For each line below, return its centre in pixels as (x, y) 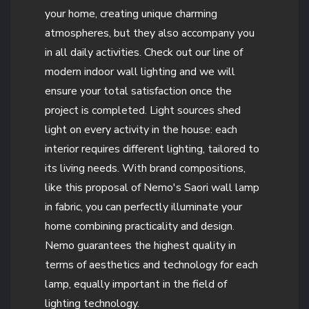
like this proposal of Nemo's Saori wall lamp (152, 187)
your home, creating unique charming (131, 13)
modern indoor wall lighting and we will (140, 71)
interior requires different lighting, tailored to (152, 149)
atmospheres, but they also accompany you (150, 33)
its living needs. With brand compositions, (145, 168)
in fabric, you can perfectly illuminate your (143, 207)
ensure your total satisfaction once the (138, 91)
